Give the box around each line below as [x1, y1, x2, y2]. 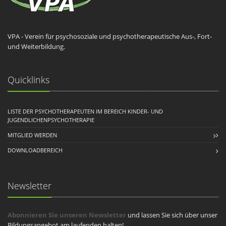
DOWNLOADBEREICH [8, 146, 63, 154]
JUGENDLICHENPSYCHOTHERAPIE [8, 116, 94, 124]
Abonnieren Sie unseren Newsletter [8, 210, 126, 219]
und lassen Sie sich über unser [126, 210, 217, 219]
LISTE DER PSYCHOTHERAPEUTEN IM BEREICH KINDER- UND [8, 107, 163, 115]
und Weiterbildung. [8, 42, 65, 51]
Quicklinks [8, 74, 49, 86]
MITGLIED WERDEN [8, 131, 57, 139]
